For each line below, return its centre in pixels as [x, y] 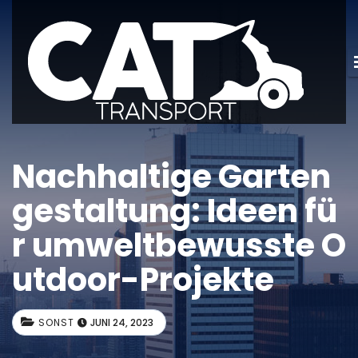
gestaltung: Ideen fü [175, 211]
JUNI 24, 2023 [122, 322]
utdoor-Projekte [143, 280]
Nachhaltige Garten [171, 177]
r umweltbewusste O [179, 245]
